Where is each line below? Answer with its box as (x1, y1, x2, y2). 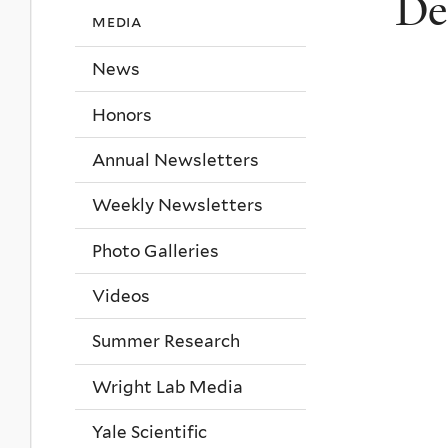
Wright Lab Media (92, 376, 243, 397)
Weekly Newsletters (92, 195, 263, 216)
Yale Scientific (92, 422, 207, 443)
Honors (92, 104, 152, 125)
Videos (92, 286, 150, 307)
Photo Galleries (92, 240, 219, 261)
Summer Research (92, 331, 240, 352)
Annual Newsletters (92, 149, 259, 170)
